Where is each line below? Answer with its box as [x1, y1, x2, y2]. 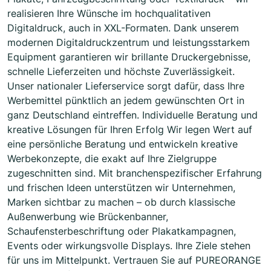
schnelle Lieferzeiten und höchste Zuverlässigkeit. [7, 65, 235, 78]
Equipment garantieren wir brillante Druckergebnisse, [7, 51, 250, 64]
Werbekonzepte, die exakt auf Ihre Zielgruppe [7, 152, 217, 165]
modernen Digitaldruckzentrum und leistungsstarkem [7, 36, 250, 49]
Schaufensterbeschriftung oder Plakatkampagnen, [7, 225, 236, 238]
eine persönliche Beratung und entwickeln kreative [7, 138, 238, 151]
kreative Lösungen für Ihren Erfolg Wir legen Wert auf [7, 123, 252, 136]
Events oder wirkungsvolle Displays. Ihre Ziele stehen [7, 240, 250, 252]
